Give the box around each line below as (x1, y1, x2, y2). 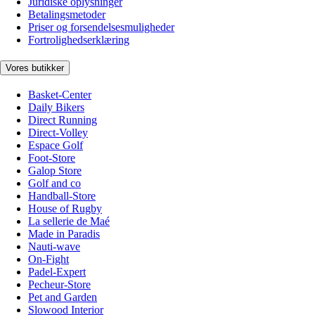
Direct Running (28, 114, 97, 127)
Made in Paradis (28, 228, 100, 240)
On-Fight (28, 253, 69, 266)
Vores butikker (6, 63, 64, 74)
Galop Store (28, 165, 82, 177)
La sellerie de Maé (28, 215, 110, 228)
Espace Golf (28, 139, 83, 152)
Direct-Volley (28, 127, 88, 139)
